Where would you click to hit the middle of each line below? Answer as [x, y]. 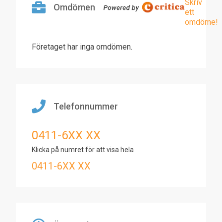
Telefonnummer [86, 106]
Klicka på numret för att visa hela [83, 150]
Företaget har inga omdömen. [82, 47]
